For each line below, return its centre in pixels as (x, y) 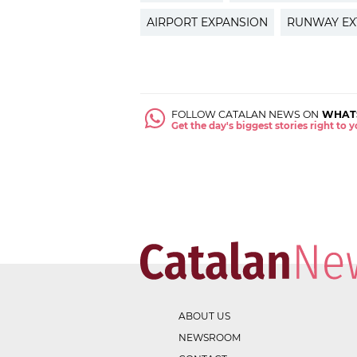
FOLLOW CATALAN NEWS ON (245, 115)
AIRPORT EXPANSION (207, 23)
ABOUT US (204, 316)
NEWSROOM (210, 338)
